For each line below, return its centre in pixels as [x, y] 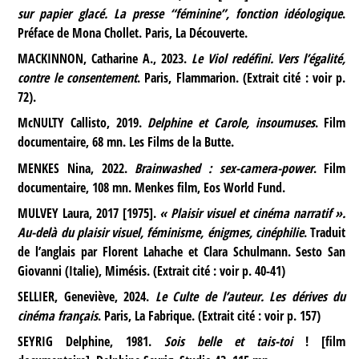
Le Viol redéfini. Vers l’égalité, [268, 59]
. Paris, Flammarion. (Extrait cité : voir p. [241, 78]
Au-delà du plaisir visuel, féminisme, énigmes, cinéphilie [161, 232]
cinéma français [58, 315]
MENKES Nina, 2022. [77, 168]
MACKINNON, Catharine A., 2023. [105, 59]
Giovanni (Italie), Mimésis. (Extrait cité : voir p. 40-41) [152, 270]
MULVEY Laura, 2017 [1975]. [89, 213]
